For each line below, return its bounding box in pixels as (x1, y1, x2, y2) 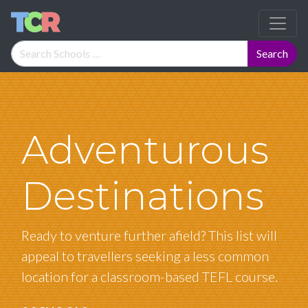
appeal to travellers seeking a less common (21, 247, 269, 264)
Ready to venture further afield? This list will (21, 227, 277, 243)
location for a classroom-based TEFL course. (21, 268, 278, 285)
